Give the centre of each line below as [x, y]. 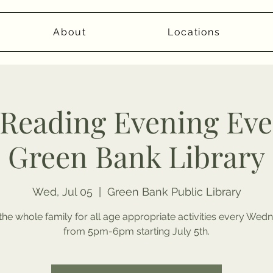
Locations [194, 32]
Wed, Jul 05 [62, 192]
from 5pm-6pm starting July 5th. [136, 232]
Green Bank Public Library [174, 192]
